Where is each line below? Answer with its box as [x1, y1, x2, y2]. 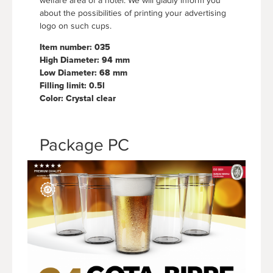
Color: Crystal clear [40, 93, 116, 104]
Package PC [40, 135, 129, 154]
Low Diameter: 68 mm [40, 67, 127, 78]
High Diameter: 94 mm [40, 54, 130, 65]
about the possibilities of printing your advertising [40, 8, 226, 18]
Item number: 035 [40, 41, 110, 52]
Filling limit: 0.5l [40, 80, 105, 91]
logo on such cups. [40, 21, 112, 30]
